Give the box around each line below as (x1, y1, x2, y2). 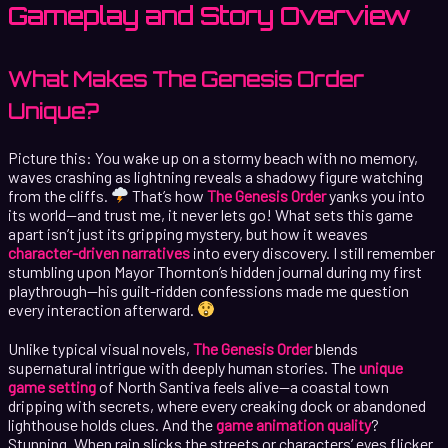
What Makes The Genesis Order (8, 66, 364, 92)
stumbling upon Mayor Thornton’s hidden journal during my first (8, 261, 422, 281)
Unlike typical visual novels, (8, 338, 193, 358)
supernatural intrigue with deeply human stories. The (8, 357, 359, 377)
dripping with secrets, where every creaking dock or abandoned (8, 395, 426, 415)
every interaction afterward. (8, 299, 197, 319)
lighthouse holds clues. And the (8, 414, 216, 434)
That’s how (129, 185, 208, 205)
